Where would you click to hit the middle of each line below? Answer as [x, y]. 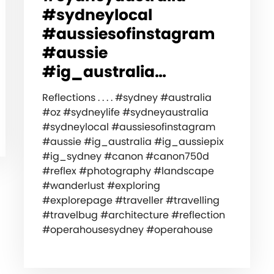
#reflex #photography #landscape [128, 171]
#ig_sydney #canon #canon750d [125, 157]
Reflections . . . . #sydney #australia [127, 98]
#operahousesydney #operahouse [127, 230]
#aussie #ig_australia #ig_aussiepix [133, 142]
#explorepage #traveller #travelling [131, 201]
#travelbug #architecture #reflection [133, 215]
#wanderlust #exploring [101, 186]
